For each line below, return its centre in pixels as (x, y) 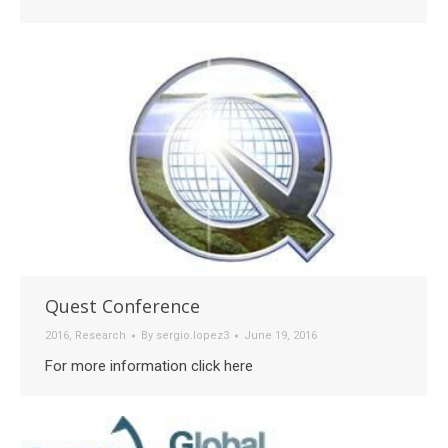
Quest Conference (122, 306)
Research (100, 336)
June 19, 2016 (280, 336)
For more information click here (149, 366)
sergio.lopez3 (192, 336)
